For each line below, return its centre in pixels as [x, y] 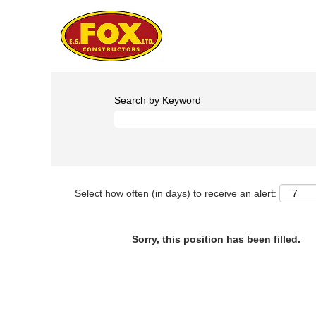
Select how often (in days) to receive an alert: [176, 193]
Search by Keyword [158, 100]
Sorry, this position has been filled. [216, 239]
